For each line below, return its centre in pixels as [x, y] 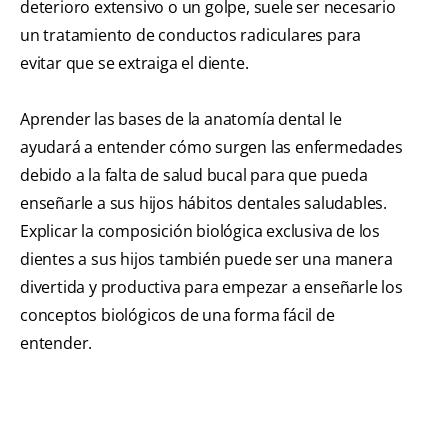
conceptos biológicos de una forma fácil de [177, 315]
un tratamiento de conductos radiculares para [191, 35]
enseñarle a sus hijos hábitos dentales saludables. [203, 203]
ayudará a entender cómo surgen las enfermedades [211, 147]
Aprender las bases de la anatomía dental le [181, 119]
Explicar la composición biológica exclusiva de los [200, 231]
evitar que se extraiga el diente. [134, 63]
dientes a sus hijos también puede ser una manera [206, 259]
